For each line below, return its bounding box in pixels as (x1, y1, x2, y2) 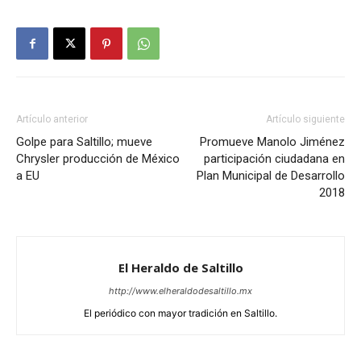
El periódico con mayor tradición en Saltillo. (84, 307, 277, 320)
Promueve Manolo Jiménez (200, 135, 345, 150)
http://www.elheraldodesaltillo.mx (109, 285, 252, 297)
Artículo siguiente (266, 114, 345, 126)
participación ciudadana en (204, 151, 345, 167)
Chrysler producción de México (16, 151, 180, 167)
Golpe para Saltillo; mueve (16, 135, 152, 150)
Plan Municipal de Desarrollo (197, 168, 345, 184)
